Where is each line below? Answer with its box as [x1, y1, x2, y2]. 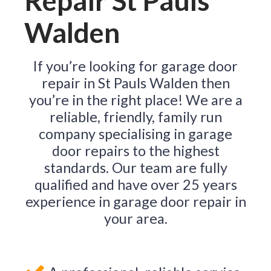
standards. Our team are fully [44, 159, 227, 176]
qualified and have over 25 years [34, 176, 237, 193]
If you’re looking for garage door [33, 57, 238, 74]
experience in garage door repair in [25, 193, 246, 210]
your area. [103, 210, 168, 227]
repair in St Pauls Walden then [41, 74, 230, 91]
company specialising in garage [39, 125, 232, 142]
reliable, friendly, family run [49, 108, 222, 125]
